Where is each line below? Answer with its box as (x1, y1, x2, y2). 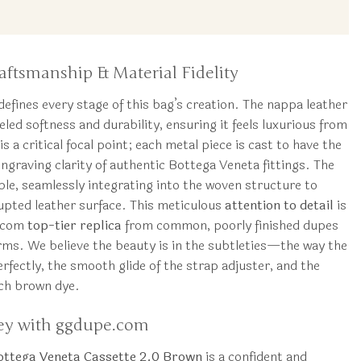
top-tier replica (27, 214, 122, 235)
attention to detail (224, 194, 334, 215)
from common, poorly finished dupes (121, 214, 338, 235)
